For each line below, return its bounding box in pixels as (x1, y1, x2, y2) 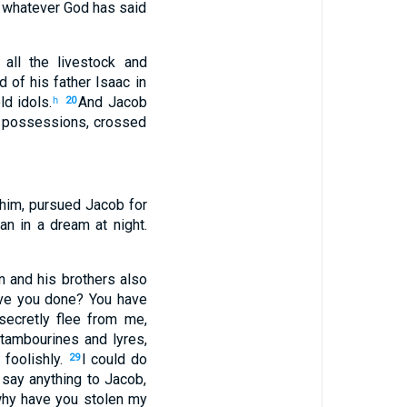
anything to (25, 371, 100, 388)
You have (88, 291, 147, 308)
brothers (56, 271, 115, 288)
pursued (28, 196, 81, 213)
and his (5, 271, 57, 288)
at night (90, 216, 144, 233)
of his (7, 74, 50, 91)
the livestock (21, 54, 116, 71)
